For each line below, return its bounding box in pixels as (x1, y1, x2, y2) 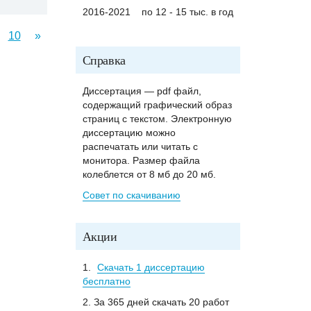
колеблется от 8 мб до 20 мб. (82, 169, 216, 180)
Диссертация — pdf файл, (82, 85, 201, 96)
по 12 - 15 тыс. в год (142, 6, 233, 17)
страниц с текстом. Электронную (82, 113, 232, 124)
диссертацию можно (82, 127, 176, 138)
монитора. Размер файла (82, 155, 200, 166)
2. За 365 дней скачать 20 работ (82, 296, 229, 308)
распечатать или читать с (82, 141, 198, 152)
